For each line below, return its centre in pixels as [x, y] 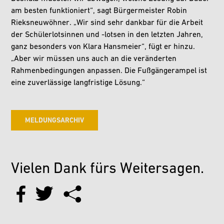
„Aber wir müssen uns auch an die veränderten [94, 59]
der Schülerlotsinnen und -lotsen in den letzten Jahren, [107, 35]
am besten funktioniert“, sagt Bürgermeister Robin [99, 11]
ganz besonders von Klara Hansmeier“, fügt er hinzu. [103, 47]
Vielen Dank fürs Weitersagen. [108, 169]
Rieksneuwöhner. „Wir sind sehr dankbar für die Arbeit [107, 23]
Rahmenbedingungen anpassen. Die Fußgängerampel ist [109, 71]
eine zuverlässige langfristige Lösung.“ [78, 83]
